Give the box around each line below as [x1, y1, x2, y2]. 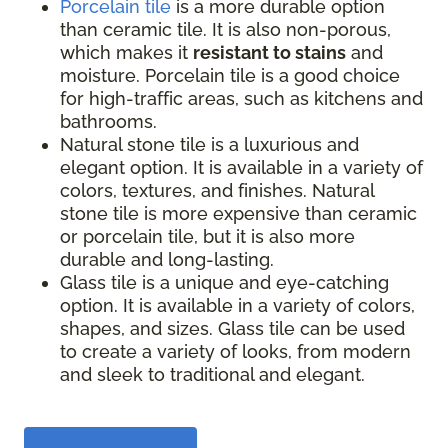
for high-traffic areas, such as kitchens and [60, 87, 423, 109]
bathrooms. [60, 110, 157, 132]
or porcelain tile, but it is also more [60, 225, 355, 247]
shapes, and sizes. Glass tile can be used [60, 317, 405, 339]
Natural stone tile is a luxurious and [60, 133, 359, 155]
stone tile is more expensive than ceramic [60, 202, 417, 224]
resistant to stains [193, 41, 346, 63]
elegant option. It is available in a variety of [60, 156, 423, 178]
